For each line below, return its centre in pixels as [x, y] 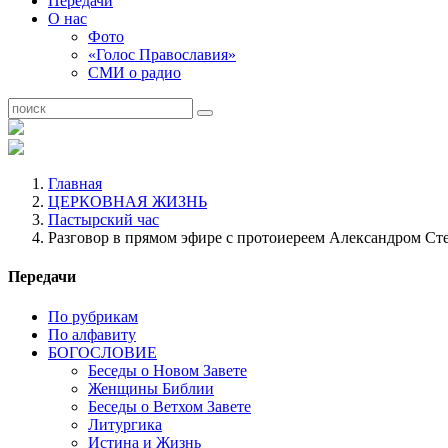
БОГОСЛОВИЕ [102, 352]
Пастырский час [103, 219]
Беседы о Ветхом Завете [169, 406]
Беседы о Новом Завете [167, 370]
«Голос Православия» [162, 54]
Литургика [125, 424]
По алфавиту [92, 334]
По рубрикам [93, 316]
